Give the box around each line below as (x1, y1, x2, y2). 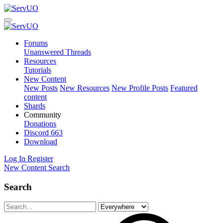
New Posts (24, 84, 58, 92)
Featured (170, 84, 198, 92)
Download (24, 137, 57, 146)
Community (24, 111, 61, 119)
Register (27, 154, 53, 163)
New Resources (60, 84, 110, 92)
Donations (24, 119, 56, 128)
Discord (24, 128, 51, 137)
